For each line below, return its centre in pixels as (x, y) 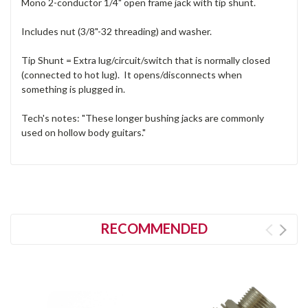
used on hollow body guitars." (84, 132)
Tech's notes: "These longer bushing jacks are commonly (143, 118)
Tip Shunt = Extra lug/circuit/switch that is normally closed (146, 60)
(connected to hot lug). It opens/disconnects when (132, 74)
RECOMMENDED (154, 228)
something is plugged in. (73, 89)
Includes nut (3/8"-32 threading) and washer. (117, 31)
